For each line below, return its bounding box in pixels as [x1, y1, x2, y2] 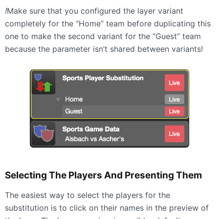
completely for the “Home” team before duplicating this [5, 19, 211, 29]
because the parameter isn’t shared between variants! [5, 44, 203, 54]
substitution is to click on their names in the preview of [5, 203, 209, 213]
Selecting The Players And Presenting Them [5, 170, 202, 181]
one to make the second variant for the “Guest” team [5, 31, 201, 42]
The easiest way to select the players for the [5, 190, 170, 200]
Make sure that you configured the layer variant [7, 6, 183, 16]
